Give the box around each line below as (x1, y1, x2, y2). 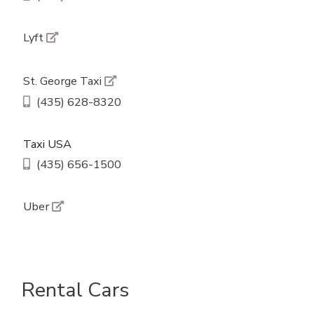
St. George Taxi (22, 73, 104, 90)
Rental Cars (22, 275, 129, 303)
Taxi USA (22, 135, 71, 152)
